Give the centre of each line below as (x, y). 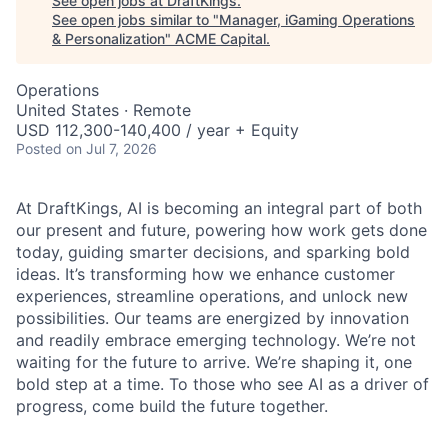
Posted (39, 148)
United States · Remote (103, 110)
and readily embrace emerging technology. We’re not (216, 340)
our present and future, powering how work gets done (221, 230)
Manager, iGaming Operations (317, 19)
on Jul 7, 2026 (111, 148)
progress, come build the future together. (172, 406)
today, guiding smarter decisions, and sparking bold (213, 252)
